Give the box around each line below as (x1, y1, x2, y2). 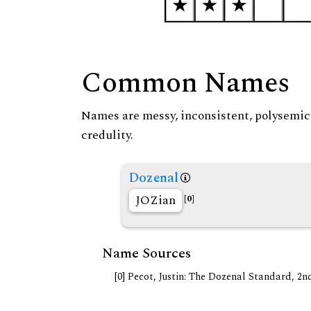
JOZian (135, 191, 176, 210)
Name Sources (102, 243, 191, 264)
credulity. (81, 126, 133, 145)
